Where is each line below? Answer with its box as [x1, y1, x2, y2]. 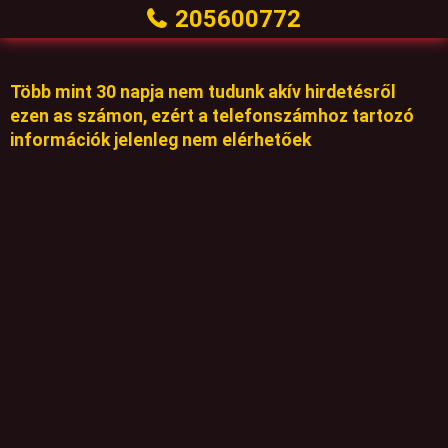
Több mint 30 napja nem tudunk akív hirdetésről [10, 82, 396, 102]
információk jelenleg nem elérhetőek [10, 130, 311, 150]
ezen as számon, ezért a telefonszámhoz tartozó [10, 106, 414, 126]
